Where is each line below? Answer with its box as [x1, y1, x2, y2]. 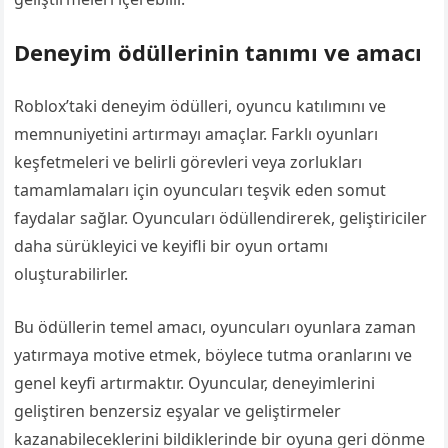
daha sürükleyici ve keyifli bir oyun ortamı [14, 235, 329, 257]
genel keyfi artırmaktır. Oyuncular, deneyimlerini [14, 372, 376, 394]
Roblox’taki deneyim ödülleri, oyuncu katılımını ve [14, 95, 387, 117]
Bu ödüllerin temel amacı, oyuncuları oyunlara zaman [14, 316, 417, 338]
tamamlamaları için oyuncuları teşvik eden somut [14, 179, 387, 201]
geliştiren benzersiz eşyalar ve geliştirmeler [14, 400, 342, 422]
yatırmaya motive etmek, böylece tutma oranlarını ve [14, 344, 413, 366]
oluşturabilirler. [14, 263, 129, 285]
